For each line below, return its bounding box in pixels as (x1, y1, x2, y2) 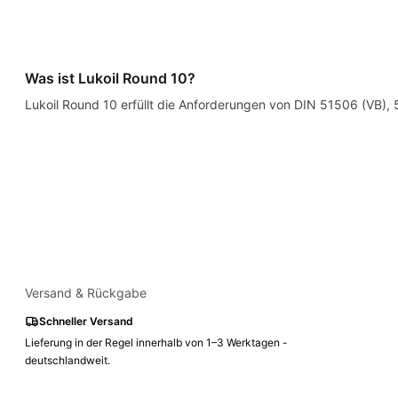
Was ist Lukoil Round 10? (25, 69, 195, 87)
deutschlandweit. (25, 354, 110, 367)
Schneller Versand (39, 314, 133, 328)
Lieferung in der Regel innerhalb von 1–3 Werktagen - (25, 336, 288, 349)
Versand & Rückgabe (25, 285, 147, 300)
